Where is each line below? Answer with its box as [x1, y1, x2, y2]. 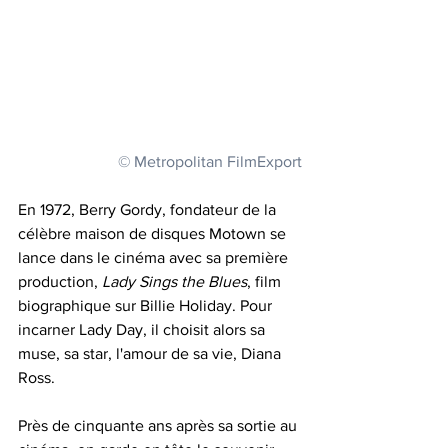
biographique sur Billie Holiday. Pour [18, 296, 276, 314]
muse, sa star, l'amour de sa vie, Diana [18, 344, 285, 362]
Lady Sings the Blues [102, 272, 247, 290]
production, [18, 272, 102, 290]
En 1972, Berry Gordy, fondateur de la [18, 200, 280, 218]
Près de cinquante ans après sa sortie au [18, 416, 301, 434]
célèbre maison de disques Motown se [18, 224, 290, 242]
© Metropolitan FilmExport [118, 152, 302, 170]
